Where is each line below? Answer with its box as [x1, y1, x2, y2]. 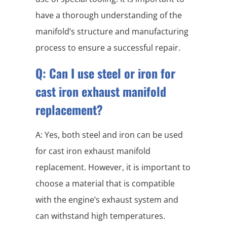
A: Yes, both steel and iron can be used [35, 129, 183, 141]
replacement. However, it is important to [35, 162, 191, 173]
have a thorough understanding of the [35, 10, 182, 21]
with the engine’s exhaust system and [35, 194, 178, 206]
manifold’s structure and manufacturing [35, 26, 188, 37]
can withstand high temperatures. [35, 210, 165, 222]
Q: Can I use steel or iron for [35, 64, 175, 83]
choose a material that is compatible [35, 178, 175, 190]
